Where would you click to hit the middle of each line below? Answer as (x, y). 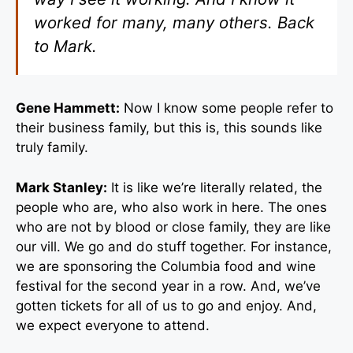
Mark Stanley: (61, 187)
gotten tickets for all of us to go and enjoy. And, (166, 305)
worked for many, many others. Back (175, 23)
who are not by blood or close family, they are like (173, 227)
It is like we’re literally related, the (215, 187)
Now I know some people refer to (227, 108)
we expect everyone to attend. (113, 325)
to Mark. (66, 46)
